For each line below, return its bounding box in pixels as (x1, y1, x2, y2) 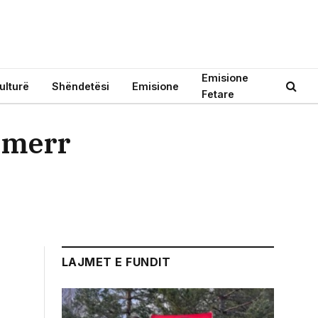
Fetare (202, 88, 234, 100)
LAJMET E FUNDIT (62, 255, 171, 269)
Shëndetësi (52, 79, 109, 92)
